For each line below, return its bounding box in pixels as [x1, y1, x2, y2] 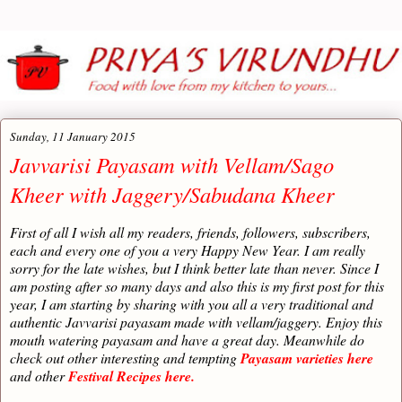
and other [10, 366, 68, 386]
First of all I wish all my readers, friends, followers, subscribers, [10, 223, 371, 242]
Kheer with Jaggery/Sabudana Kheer [10, 179, 335, 210]
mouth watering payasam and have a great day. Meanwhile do [10, 330, 364, 350]
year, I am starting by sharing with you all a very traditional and [10, 294, 373, 314]
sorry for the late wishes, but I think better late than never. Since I [10, 258, 379, 278]
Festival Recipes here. [68, 366, 195, 387]
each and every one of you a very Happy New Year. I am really [10, 240, 365, 260]
